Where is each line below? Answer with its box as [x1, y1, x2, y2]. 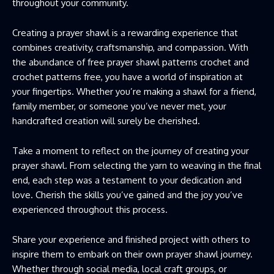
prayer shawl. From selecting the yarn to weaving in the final [12, 160, 261, 172]
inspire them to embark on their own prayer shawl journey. [12, 248, 253, 261]
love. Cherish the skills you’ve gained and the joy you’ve [12, 189, 243, 201]
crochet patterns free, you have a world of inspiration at [12, 71, 243, 83]
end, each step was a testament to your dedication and [12, 174, 242, 187]
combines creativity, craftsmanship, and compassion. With [12, 42, 248, 54]
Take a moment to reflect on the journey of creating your [12, 145, 249, 157]
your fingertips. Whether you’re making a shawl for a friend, [12, 86, 256, 98]
